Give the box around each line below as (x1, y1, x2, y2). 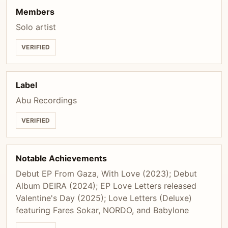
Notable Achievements (16, 153, 107, 163)
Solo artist (16, 22, 56, 32)
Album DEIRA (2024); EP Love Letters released (16, 181, 196, 191)
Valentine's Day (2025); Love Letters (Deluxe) (16, 193, 192, 203)
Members (16, 7, 54, 17)
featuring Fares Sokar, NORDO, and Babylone (16, 205, 189, 215)
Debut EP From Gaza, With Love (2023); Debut (16, 168, 197, 179)
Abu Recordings (16, 95, 77, 105)
